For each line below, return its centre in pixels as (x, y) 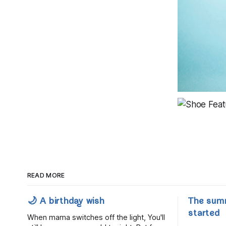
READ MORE (46, 175)
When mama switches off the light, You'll (96, 217)
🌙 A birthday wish (66, 202)
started (204, 214)
